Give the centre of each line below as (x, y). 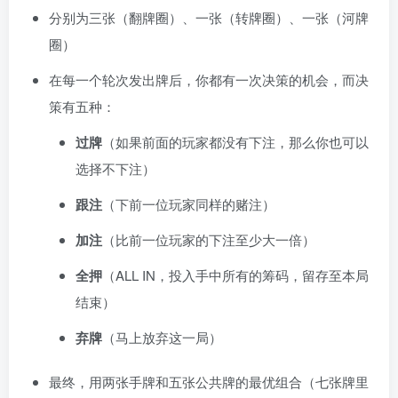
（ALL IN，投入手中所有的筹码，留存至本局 (235, 275)
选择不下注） (115, 168)
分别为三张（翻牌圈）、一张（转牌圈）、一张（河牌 (209, 17)
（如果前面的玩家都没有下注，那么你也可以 (235, 141)
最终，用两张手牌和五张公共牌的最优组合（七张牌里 (209, 381)
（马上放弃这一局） (162, 337)
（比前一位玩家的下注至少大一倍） (209, 239)
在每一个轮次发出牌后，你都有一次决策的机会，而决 (209, 79)
